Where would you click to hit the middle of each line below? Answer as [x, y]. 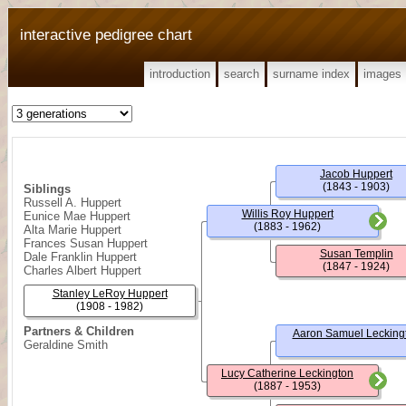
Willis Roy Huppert [287, 214]
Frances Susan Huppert [86, 243]
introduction [180, 74]
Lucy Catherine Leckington [287, 373]
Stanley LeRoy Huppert [110, 294]
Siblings [47, 189]
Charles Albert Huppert [82, 271]
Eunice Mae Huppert [77, 216]
